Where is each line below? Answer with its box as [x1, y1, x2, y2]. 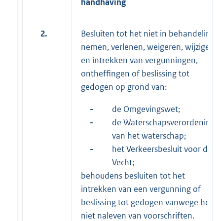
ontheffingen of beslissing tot [81, 68, 189, 79]
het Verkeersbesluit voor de [112, 143, 212, 154]
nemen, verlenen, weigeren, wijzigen [81, 41, 215, 52]
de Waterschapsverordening [112, 116, 215, 128]
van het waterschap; [112, 130, 186, 141]
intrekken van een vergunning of [81, 183, 201, 194]
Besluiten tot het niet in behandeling [81, 28, 215, 39]
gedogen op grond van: [81, 81, 167, 92]
